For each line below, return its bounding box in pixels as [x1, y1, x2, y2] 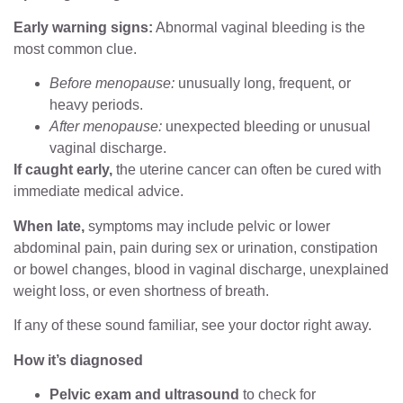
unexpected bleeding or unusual [162, 119, 371, 135]
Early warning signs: [13, 19, 153, 35]
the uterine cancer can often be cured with [112, 162, 381, 178]
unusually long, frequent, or [175, 76, 351, 92]
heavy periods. [49, 97, 143, 113]
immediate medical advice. [13, 184, 184, 200]
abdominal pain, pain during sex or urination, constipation [13, 239, 378, 255]
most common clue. [13, 40, 137, 57]
